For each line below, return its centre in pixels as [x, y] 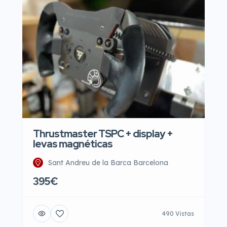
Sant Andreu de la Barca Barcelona [108, 163]
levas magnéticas [73, 144]
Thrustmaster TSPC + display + [103, 134]
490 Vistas [178, 213]
